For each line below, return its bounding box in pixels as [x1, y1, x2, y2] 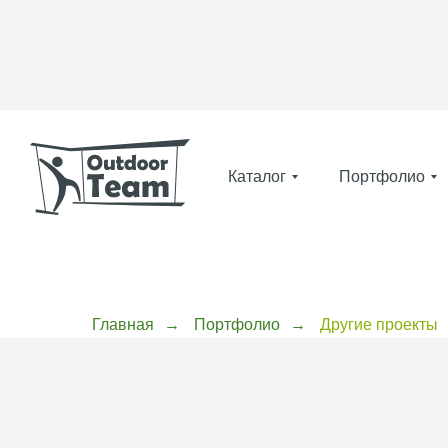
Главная [92, 316, 154, 334]
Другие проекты [320, 316, 438, 334]
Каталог [228, 167, 286, 185]
